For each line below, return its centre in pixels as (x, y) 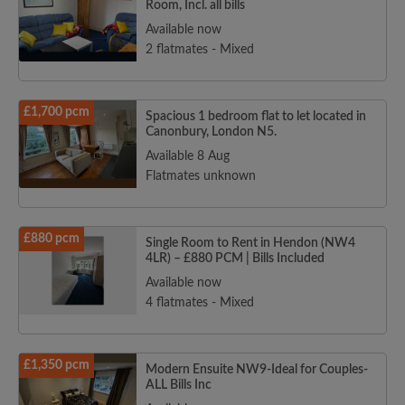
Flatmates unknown (201, 177)
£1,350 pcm (57, 366)
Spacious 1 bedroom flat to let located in (256, 117)
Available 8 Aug (188, 157)
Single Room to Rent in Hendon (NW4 (250, 244)
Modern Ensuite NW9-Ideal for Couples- (257, 370)
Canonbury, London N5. (211, 132)
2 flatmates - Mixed (200, 50)
